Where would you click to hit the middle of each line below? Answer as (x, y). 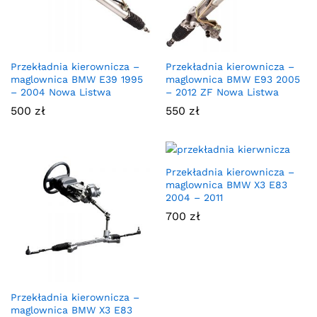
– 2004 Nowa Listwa (61, 92)
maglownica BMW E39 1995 (77, 80)
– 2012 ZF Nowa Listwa (222, 92)
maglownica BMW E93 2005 (233, 80)
